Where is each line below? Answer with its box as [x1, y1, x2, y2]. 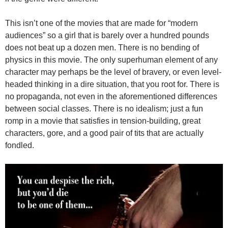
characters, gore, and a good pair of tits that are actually [5, 128, 204, 137]
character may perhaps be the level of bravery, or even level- [5, 67, 221, 76]
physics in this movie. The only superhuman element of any [5, 55, 218, 64]
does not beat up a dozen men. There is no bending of [5, 43, 199, 52]
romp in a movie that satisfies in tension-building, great [5, 116, 201, 125]
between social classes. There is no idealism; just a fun [5, 104, 203, 113]
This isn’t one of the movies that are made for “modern [5, 18, 198, 27]
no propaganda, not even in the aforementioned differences [5, 92, 217, 101]
